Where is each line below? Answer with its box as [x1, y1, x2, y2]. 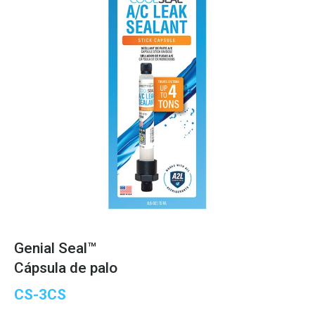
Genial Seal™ [14, 240, 96, 257]
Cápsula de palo [14, 259, 117, 277]
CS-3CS [14, 286, 66, 304]
